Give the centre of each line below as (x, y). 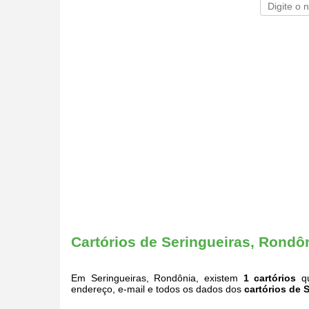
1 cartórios (270, 278)
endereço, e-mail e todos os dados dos (158, 289)
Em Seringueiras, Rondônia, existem (157, 278)
